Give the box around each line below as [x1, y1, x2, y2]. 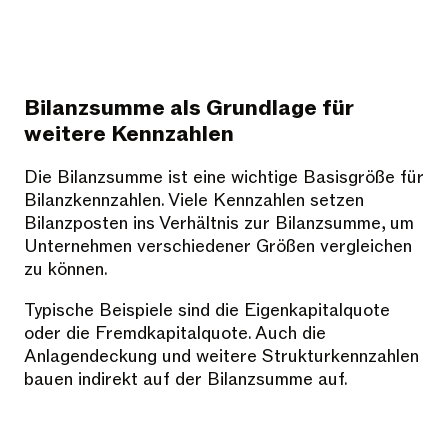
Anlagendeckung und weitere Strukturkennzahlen [24, 345, 419, 369]
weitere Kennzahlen [24, 120, 234, 150]
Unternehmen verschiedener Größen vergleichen [24, 235, 412, 259]
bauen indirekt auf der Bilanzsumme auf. [24, 368, 348, 392]
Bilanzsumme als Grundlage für [24, 94, 354, 124]
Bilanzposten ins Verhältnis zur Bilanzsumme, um [24, 212, 414, 236]
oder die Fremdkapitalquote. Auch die [24, 322, 326, 346]
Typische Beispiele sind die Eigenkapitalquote [24, 299, 390, 323]
